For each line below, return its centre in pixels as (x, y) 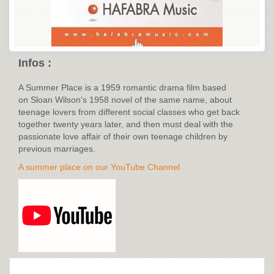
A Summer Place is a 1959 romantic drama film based (122, 87)
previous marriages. (57, 149)
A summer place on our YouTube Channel (99, 167)
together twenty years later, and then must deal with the (126, 124)
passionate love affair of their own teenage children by (123, 136)
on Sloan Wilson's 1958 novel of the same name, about (125, 100)
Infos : (35, 63)
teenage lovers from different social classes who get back (129, 112)
